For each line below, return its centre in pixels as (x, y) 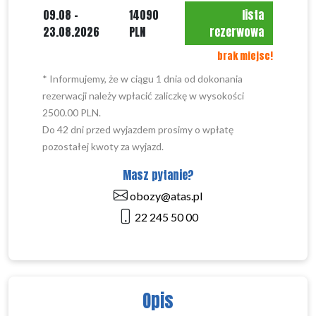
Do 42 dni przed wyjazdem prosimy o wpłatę (138, 129)
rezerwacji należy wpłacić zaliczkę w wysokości (143, 96)
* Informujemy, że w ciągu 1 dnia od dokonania (142, 79)
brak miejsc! (245, 56)
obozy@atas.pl (165, 196)
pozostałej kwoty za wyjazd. (103, 146)
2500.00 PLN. (72, 113)
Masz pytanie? (158, 175)
